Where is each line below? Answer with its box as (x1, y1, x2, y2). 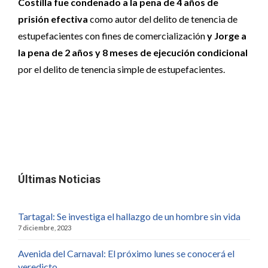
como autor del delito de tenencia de (88, 13, 237, 25)
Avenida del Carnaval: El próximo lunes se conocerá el (18, 248, 234, 260)
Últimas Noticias (18, 173, 100, 186)
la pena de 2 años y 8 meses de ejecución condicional (18, 47, 248, 59)
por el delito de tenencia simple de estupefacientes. (18, 63, 225, 75)
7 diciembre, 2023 (18, 224, 71, 232)
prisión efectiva (18, 13, 88, 25)
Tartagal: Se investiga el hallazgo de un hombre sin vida (18, 211, 240, 223)
